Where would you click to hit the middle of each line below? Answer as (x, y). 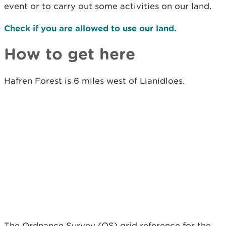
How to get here (70, 53)
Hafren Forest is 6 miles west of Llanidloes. (94, 80)
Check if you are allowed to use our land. (90, 28)
